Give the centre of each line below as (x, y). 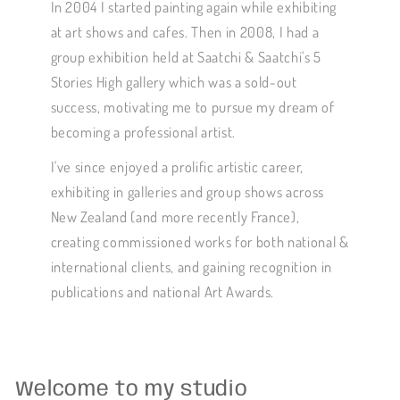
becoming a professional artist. (143, 132)
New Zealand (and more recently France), (175, 217)
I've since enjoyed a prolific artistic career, (177, 167)
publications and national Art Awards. (162, 292)
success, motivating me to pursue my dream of (192, 107)
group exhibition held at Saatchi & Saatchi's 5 (186, 57)
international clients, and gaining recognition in (191, 267)
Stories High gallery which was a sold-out (174, 82)
